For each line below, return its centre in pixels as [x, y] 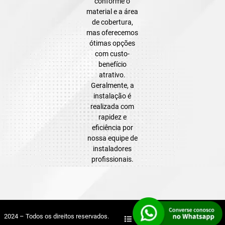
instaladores [113, 148]
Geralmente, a [112, 85]
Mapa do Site [150, 219]
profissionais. [112, 159]
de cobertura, [112, 22]
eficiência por [112, 127]
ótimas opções [113, 43]
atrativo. [113, 75]
